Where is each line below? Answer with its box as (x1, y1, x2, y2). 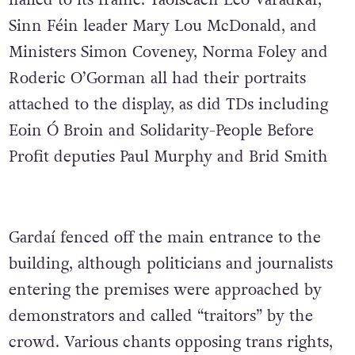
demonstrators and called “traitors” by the (8, 304, 313, 327)
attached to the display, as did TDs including (8, 94, 328, 116)
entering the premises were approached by (8, 278, 322, 301)
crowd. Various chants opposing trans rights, (8, 330, 333, 353)
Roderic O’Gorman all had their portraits (8, 67, 306, 90)
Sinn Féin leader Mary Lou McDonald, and (8, 15, 317, 38)
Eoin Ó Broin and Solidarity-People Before (8, 120, 314, 143)
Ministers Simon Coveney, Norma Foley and (8, 41, 328, 64)
